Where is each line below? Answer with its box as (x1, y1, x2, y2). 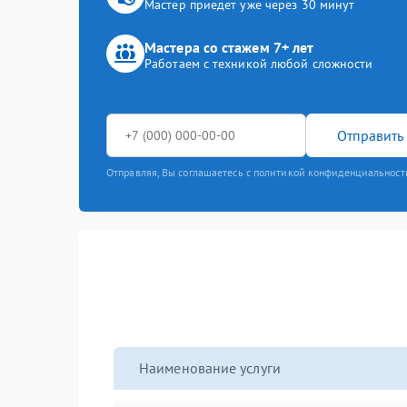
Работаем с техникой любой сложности (144, 55, 373, 72)
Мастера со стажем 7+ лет (144, 38, 314, 56)
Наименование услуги (139, 359, 281, 377)
